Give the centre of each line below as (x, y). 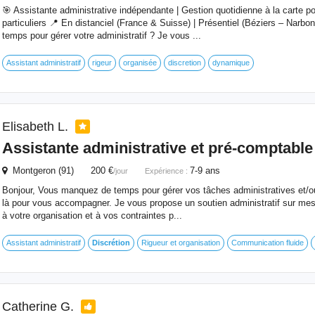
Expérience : (167, 171)
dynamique (231, 63)
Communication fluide (267, 243)
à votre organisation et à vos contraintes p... (92, 216)
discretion (184, 63)
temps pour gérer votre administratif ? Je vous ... (101, 36)
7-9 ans (205, 171)
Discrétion (111, 243)
